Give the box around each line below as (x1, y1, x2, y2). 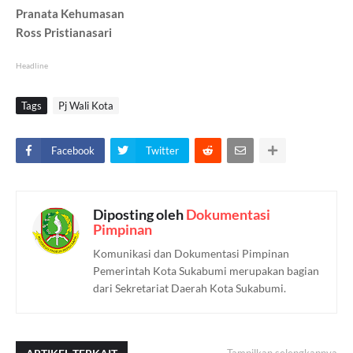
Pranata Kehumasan (16, 6, 124, 21)
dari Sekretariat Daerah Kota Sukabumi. (93, 281, 286, 295)
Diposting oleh (93, 206, 186, 224)
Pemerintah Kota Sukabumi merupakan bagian (93, 264, 319, 278)
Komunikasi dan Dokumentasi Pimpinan (93, 247, 289, 261)
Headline (16, 61, 48, 71)
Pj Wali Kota (58, 99, 113, 113)
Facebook (51, 144, 95, 158)
